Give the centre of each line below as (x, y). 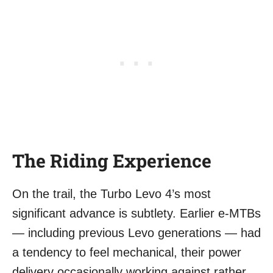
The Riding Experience (112, 161)
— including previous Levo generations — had (136, 233)
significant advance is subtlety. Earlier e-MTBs (136, 214)
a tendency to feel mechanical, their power (127, 253)
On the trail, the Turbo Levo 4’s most (112, 194)
